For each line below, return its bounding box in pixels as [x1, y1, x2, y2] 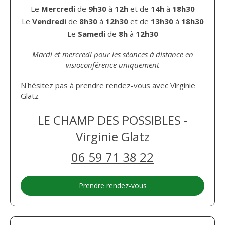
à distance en [149, 49, 193, 59]
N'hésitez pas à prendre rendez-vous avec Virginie [21, 80, 195, 90]
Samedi [77, 29, 105, 39]
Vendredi [32, 16, 66, 26]
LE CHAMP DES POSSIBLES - [37, 111, 188, 128]
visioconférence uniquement [66, 60, 159, 70]
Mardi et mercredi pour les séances [32, 49, 150, 59]
